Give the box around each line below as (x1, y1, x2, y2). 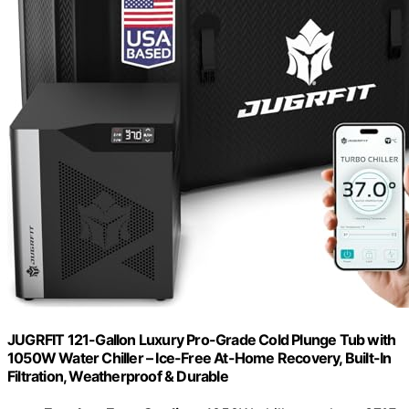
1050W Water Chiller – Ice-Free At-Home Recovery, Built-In (7, 349, 392, 368)
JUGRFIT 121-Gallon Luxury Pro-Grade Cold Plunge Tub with (7, 330, 396, 350)
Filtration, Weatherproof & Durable (7, 367, 228, 386)
